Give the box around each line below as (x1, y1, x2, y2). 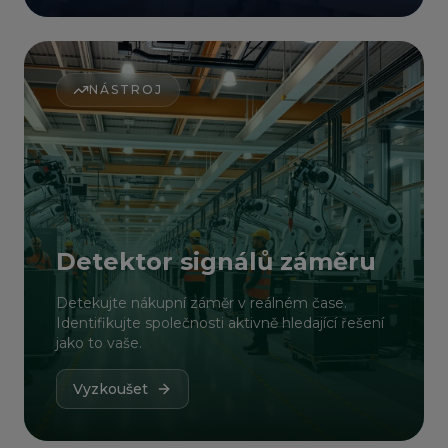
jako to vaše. (56, 334, 142, 352)
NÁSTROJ (89, 82, 163, 97)
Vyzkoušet (73, 380, 148, 398)
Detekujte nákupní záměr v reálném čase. (56, 294, 347, 312)
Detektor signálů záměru (56, 247, 376, 276)
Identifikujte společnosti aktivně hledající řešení (56, 314, 384, 332)
